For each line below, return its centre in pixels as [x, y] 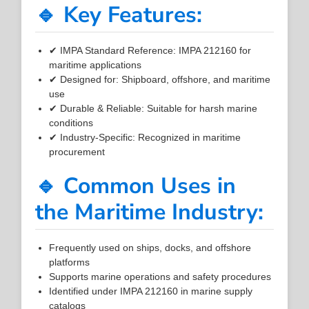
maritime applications [96, 64]
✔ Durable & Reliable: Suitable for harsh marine [153, 108]
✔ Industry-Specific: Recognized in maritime [145, 137]
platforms [70, 262]
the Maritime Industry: [150, 212]
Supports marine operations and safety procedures [160, 276]
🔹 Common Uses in [136, 186]
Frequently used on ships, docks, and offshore [150, 247]
